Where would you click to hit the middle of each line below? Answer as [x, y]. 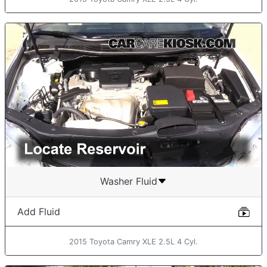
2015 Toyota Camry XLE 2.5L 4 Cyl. [133, 242]
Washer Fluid [129, 181]
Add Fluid [39, 212]
